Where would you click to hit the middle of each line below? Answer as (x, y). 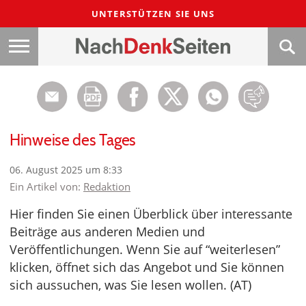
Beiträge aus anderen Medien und (107, 232)
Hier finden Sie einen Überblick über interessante (151, 214)
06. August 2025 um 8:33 (66, 170)
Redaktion (107, 186)
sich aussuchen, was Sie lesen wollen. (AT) (130, 285)
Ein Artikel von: (46, 186)
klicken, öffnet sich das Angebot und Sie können (147, 267)
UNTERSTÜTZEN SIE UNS (153, 14)
